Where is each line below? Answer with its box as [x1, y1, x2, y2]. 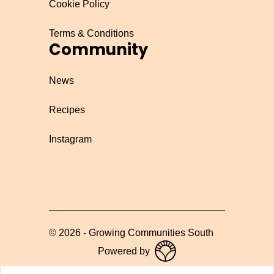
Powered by [98, 245, 150, 256]
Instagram [49, 134, 92, 144]
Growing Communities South [89, 228, 213, 238]
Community [49, 39, 148, 61]
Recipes [49, 105, 85, 115]
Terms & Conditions [49, 28, 134, 39]
